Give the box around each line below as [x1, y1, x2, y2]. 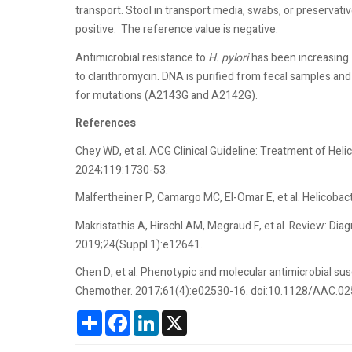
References [75, 115, 136, 132]
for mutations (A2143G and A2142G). [75, 86, 258, 104]
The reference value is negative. [121, 21, 278, 38]
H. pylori [208, 49, 251, 66]
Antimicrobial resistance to [75, 49, 208, 66]
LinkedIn [159, 307, 200, 324]
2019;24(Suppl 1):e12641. [75, 236, 203, 253]
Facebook [130, 307, 178, 324]
